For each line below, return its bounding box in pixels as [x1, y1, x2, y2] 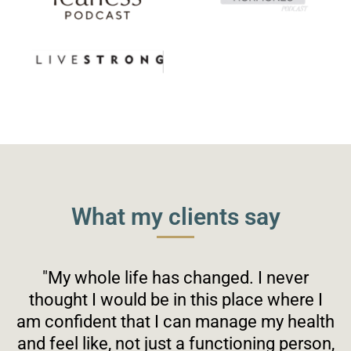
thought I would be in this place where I [28, 288, 323, 309]
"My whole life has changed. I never [42, 266, 309, 288]
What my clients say [71, 202, 280, 230]
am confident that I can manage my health [16, 310, 335, 331]
